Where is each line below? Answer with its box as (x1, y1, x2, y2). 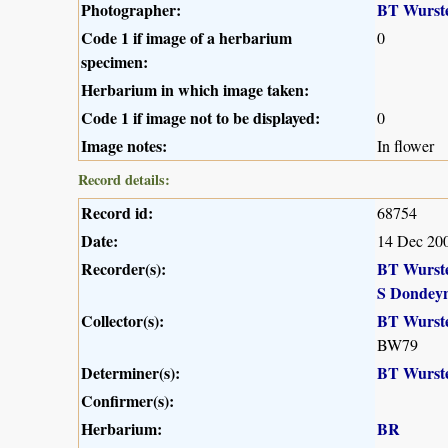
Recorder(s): (81, 257, 166, 281)
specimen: (81, 50, 148, 74)
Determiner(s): (81, 361, 180, 385)
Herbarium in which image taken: (81, 78, 309, 102)
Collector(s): (81, 309, 164, 333)
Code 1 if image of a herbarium (81, 26, 292, 50)
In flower (377, 135, 434, 157)
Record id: (81, 201, 153, 225)
